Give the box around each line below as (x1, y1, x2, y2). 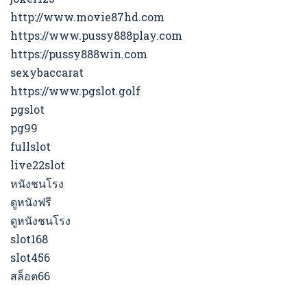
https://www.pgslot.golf (10, 84, 140, 99)
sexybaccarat (10, 65, 84, 80)
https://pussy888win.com (10, 47, 147, 62)
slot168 (10, 232, 48, 247)
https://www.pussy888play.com (10, 28, 182, 43)
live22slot (10, 158, 65, 173)
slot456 (10, 250, 50, 265)
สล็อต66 (10, 269, 50, 284)
